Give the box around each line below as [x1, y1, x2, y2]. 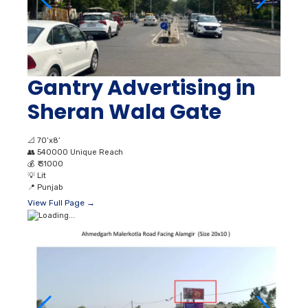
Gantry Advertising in [27, 73, 256, 102]
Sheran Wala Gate [27, 97, 221, 126]
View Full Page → [27, 197, 95, 208]
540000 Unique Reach [37, 147, 123, 157]
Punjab [37, 182, 63, 192]
